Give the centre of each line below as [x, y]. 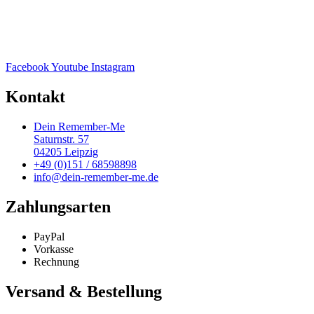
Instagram [113, 67]
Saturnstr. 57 [61, 139]
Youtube [70, 67]
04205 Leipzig [66, 152]
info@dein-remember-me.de [96, 177]
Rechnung [56, 261]
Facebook [27, 67]
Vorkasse [54, 249]
